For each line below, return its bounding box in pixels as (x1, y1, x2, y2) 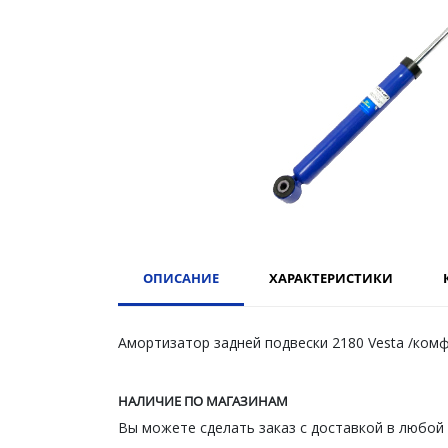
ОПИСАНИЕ (143, 268, 219, 287)
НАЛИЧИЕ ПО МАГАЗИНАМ (118, 391, 288, 410)
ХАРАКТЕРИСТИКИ (269, 268, 393, 287)
